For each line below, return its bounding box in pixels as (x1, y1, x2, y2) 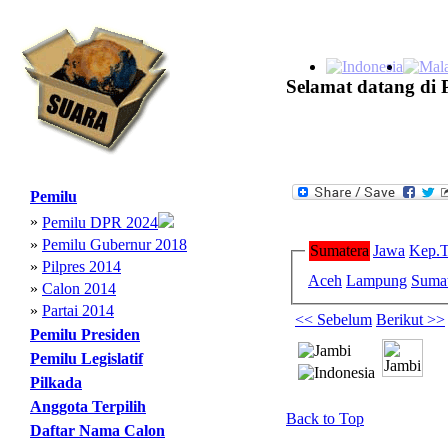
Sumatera (310, 242, 369, 259)
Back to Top (286, 410, 364, 427)
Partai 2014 (42, 302, 114, 319)
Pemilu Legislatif (30, 350, 143, 367)
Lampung (346, 271, 407, 289)
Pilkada (30, 374, 82, 391)
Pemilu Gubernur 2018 (42, 236, 187, 253)
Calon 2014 (42, 280, 116, 297)
